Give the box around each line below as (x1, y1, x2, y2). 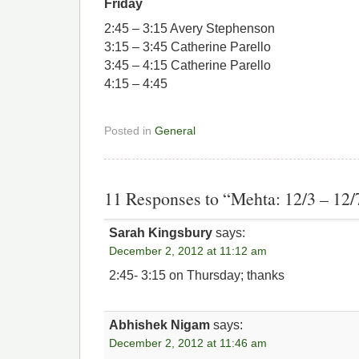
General (155, 123, 196, 137)
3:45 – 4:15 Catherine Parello (104, 58, 271, 73)
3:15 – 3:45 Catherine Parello (104, 40, 271, 54)
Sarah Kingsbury (109, 225, 213, 240)
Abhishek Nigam (109, 318, 211, 332)
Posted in (104, 123, 155, 137)
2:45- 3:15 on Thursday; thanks (109, 268, 285, 283)
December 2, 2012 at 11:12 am (109, 244, 268, 257)
